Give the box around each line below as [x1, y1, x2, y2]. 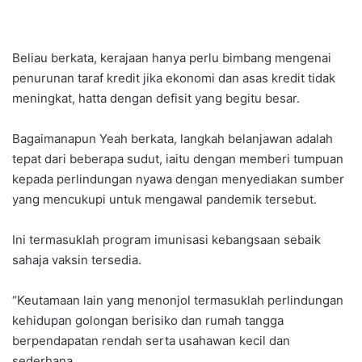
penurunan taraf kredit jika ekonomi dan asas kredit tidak [12, 70, 335, 86]
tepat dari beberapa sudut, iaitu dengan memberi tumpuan [12, 151, 343, 167]
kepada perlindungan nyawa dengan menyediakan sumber [12, 171, 344, 187]
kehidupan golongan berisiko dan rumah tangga [12, 313, 284, 329]
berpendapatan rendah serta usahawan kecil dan [12, 333, 290, 349]
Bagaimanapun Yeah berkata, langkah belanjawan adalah [12, 131, 333, 147]
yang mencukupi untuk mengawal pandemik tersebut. [12, 192, 317, 208]
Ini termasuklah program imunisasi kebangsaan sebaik [12, 232, 321, 248]
